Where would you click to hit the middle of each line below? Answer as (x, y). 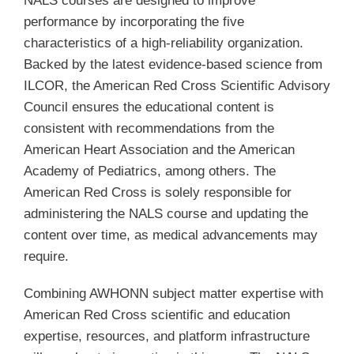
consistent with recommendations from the (149, 128)
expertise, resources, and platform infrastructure (166, 336)
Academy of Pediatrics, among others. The (149, 171)
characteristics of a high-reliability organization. (163, 43)
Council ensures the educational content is (149, 107)
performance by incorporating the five (134, 21)
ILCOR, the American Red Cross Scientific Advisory (177, 85)
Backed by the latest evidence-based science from (173, 64)
